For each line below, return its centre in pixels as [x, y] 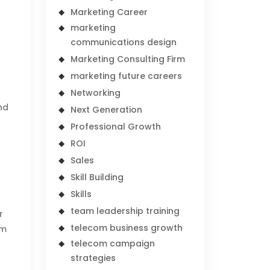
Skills [81, 194]
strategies [93, 258]
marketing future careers [127, 76]
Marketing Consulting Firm [128, 59]
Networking [96, 93]
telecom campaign [113, 243]
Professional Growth [116, 127]
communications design [124, 42]
